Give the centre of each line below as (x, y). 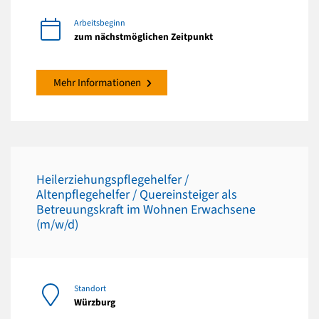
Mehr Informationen (97, 83)
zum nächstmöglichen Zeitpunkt (143, 36)
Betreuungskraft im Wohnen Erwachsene (146, 209)
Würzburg (95, 302)
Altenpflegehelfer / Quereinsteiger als (137, 194)
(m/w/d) (57, 224)
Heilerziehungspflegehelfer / (113, 179)
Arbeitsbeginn (100, 23)
